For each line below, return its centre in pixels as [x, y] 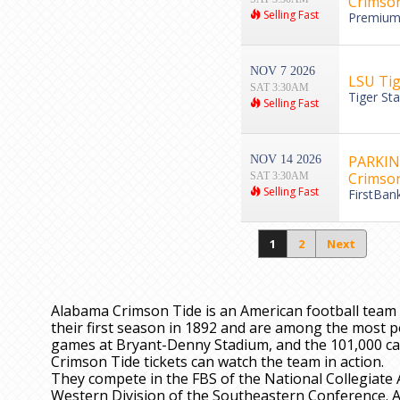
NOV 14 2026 [285, 160]
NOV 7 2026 [282, 71]
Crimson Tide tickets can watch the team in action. [217, 362]
